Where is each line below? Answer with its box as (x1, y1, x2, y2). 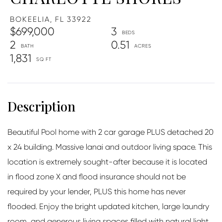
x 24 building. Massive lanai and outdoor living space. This (7, 142, 212, 152)
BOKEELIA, (10, 14, 53, 24)
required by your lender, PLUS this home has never (7, 186, 186, 196)
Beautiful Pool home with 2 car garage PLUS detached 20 (7, 127, 214, 137)
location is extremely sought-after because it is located (7, 157, 207, 166)
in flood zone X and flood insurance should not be (7, 171, 186, 181)
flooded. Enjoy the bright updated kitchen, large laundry (7, 201, 209, 211)
